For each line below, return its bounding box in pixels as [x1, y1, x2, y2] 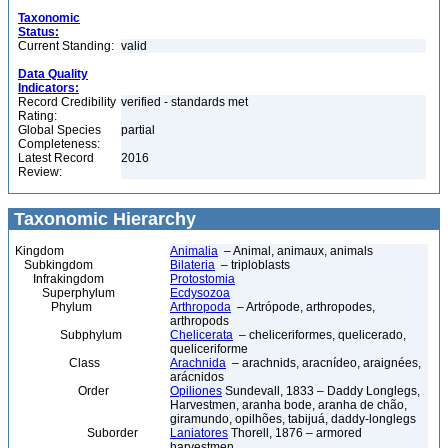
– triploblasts [215, 258, 290, 272]
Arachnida [170, 356, 226, 370]
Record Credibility [18, 95, 116, 109]
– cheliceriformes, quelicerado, [233, 328, 406, 342]
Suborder [15, 426, 138, 440]
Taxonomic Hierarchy [9, 209, 196, 229]
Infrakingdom [15, 272, 104, 286]
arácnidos [170, 370, 224, 384]
